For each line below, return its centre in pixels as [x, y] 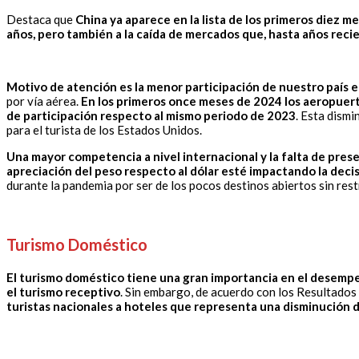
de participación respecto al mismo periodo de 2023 [151, 116]
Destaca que [41, 20]
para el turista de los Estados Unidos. [105, 130]
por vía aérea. [44, 101]
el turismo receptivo [63, 292]
